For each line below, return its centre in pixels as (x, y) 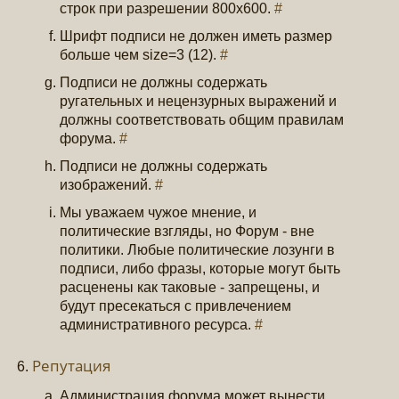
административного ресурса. (158, 325)
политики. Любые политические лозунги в (198, 250)
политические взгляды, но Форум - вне (187, 232)
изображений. (108, 185)
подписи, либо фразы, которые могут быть (200, 269)
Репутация (72, 366)
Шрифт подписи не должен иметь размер (196, 37)
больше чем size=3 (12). (140, 55)
